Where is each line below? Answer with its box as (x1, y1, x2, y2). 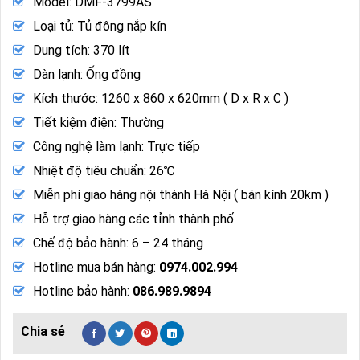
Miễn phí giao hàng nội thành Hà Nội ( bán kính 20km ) (33, 186, 329, 202)
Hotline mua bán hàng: (33, 259, 159, 275)
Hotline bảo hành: (33, 283, 133, 299)
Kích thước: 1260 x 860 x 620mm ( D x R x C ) (33, 90, 288, 106)
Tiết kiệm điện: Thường (33, 114, 164, 130)
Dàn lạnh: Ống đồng (33, 66, 141, 82)
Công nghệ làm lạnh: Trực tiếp (33, 138, 200, 154)
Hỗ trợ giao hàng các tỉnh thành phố (33, 211, 234, 227)
